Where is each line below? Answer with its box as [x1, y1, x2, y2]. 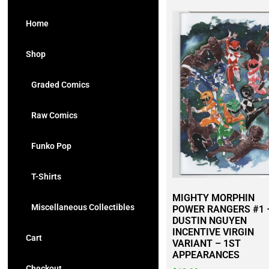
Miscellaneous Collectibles [26, 202, 134, 212]
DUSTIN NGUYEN [172, 215, 247, 227]
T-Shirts [26, 172, 61, 181]
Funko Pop [26, 141, 71, 151]
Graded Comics [26, 80, 89, 89]
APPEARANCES [172, 249, 240, 261]
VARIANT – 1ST [172, 238, 241, 250]
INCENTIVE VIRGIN [172, 226, 254, 238]
